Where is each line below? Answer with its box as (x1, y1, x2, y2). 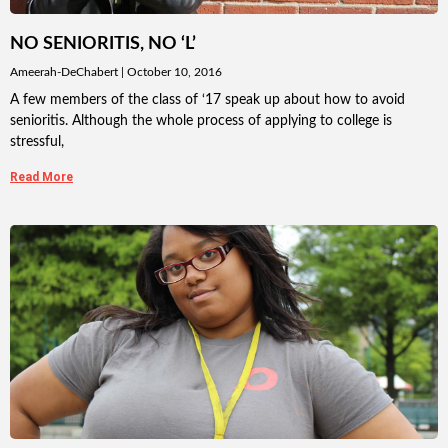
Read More (10, 170, 73, 185)
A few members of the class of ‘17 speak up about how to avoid (10, 93, 405, 108)
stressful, (10, 135, 64, 150)
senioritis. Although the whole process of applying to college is (10, 114, 392, 129)
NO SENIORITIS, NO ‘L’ (10, 35, 196, 54)
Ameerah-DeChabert (10, 66, 121, 79)
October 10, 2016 (124, 66, 222, 79)
